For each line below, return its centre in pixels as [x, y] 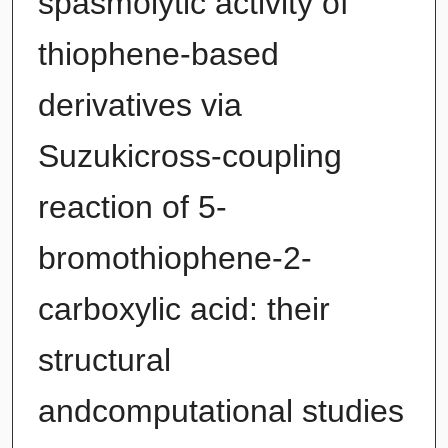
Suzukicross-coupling [189, 155]
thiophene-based [158, 53]
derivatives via [139, 104]
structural [104, 359]
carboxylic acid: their [183, 308]
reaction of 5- [132, 206]
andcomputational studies [220, 410]
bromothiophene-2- [174, 257]
